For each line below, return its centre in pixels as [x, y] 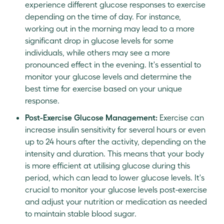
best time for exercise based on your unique [103, 88]
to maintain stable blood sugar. [81, 213]
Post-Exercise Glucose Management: [91, 117]
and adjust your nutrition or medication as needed [116, 201]
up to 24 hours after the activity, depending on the [115, 141]
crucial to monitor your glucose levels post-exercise [116, 189]
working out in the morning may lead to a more [110, 28]
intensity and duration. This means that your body [114, 153]
